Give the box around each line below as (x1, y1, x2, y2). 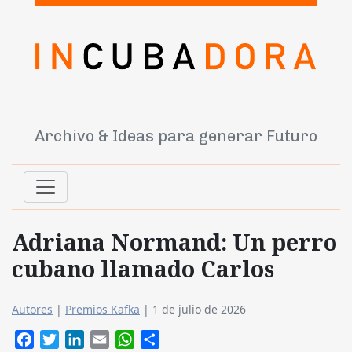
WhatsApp (134, 331, 196, 349)
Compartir (159, 331, 221, 349)
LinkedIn (84, 331, 135, 349)
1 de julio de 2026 (152, 302, 246, 317)
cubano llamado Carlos (12, 253, 274, 284)
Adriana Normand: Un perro (12, 226, 337, 258)
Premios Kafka (65, 302, 140, 317)
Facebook (34, 331, 91, 349)
